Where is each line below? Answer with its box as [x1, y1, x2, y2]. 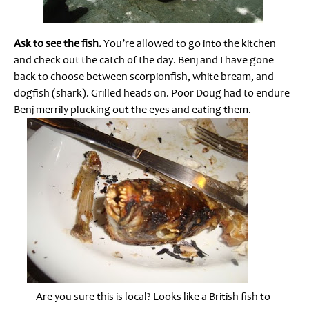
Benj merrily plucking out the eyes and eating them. [14, 102, 251, 117]
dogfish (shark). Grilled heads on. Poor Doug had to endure [14, 86, 290, 100]
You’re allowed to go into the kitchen [101, 36, 276, 50]
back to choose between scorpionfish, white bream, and [14, 69, 274, 83]
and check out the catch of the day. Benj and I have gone [14, 52, 274, 67]
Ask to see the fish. [14, 36, 101, 50]
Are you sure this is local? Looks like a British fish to [36, 289, 270, 303]
